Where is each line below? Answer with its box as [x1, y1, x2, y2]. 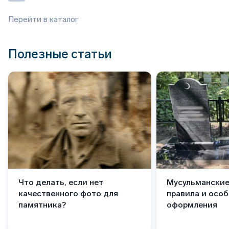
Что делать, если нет [18, 177, 103, 188]
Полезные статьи [8, 47, 112, 62]
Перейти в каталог [8, 14, 78, 25]
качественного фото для [18, 189, 118, 199]
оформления [167, 200, 217, 210]
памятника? [18, 200, 66, 210]
